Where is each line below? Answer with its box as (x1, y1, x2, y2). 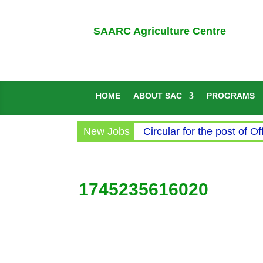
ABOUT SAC (133, 90, 183, 100)
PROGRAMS (207, 90, 255, 100)
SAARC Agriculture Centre (90, 25, 226, 37)
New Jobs (83, 125, 130, 137)
